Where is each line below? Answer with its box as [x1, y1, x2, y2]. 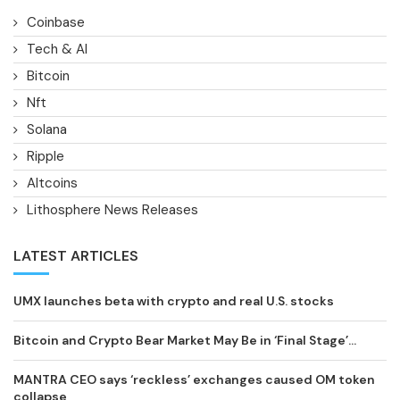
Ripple [27, 146, 64, 165]
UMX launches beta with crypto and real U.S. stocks [13, 292, 334, 309]
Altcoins [27, 173, 78, 192]
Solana [27, 120, 67, 138]
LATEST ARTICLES [13, 246, 138, 265]
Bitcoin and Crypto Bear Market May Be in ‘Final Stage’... [13, 331, 356, 348]
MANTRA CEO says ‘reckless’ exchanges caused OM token [13, 371, 375, 387]
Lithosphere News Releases [27, 200, 198, 219]
